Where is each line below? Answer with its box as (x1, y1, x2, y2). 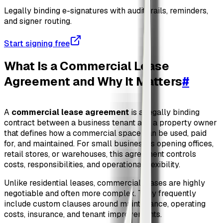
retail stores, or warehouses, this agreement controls (4, 149, 196, 160)
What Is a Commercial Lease (4, 58, 169, 74)
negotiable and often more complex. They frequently (4, 188, 196, 199)
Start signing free (4, 38, 70, 49)
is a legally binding (129, 107, 200, 118)
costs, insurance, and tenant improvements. (4, 209, 162, 220)
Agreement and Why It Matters (4, 74, 182, 90)
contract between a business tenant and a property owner (4, 117, 217, 128)
